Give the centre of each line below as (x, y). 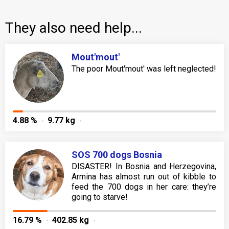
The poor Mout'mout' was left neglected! (144, 69)
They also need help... (74, 28)
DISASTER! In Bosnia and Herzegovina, (144, 167)
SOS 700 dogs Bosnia (117, 155)
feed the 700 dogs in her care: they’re (144, 187)
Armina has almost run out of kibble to (144, 177)
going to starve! (100, 197)
